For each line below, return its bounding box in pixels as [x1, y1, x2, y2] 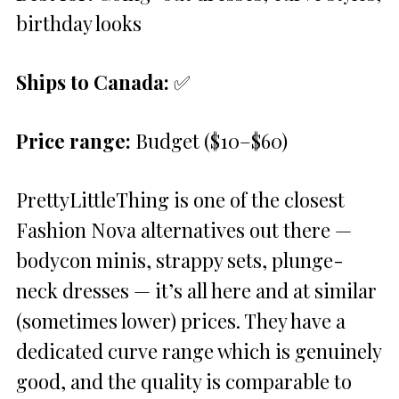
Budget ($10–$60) [131, 126, 288, 154]
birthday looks [16, 9, 142, 37]
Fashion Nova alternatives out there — [16, 216, 352, 243]
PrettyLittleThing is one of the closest [16, 185, 345, 213]
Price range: [16, 126, 131, 154]
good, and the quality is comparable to [16, 367, 352, 395]
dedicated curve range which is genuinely [16, 337, 381, 364]
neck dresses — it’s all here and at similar [16, 276, 377, 304]
